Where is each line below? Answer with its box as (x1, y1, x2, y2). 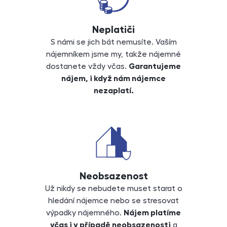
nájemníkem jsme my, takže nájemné (46, 50, 181, 59)
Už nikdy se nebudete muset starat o (45, 184, 182, 193)
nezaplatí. (93, 87, 134, 95)
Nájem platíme (124, 209, 181, 217)
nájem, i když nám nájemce (61, 74, 166, 83)
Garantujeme (129, 62, 181, 71)
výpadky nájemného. (46, 209, 124, 217)
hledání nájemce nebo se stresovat (48, 197, 179, 205)
